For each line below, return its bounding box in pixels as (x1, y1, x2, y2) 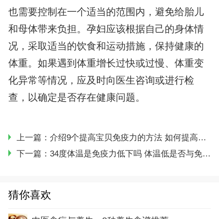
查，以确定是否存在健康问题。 (8, 91, 145, 103)
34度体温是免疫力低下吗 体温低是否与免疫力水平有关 (49, 149, 202, 158)
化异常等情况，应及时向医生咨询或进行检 (8, 74, 194, 86)
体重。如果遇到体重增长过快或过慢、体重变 (8, 57, 204, 68)
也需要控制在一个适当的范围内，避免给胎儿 (8, 6, 204, 17)
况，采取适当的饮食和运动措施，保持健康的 (8, 40, 204, 51)
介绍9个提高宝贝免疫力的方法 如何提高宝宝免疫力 (49, 133, 198, 143)
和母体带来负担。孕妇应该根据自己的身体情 (8, 23, 204, 34)
